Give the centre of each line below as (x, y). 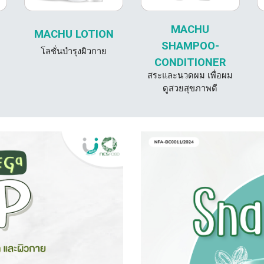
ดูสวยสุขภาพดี (190, 88)
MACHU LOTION (74, 34)
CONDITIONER (190, 62)
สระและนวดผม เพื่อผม (190, 75)
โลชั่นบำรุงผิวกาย (74, 51)
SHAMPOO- (190, 46)
